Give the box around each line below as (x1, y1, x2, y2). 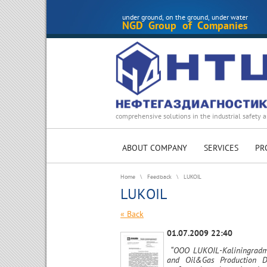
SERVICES (204, 142, 238, 153)
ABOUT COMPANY (122, 142, 187, 153)
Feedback (147, 173, 172, 181)
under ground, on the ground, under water (122, 13, 248, 21)
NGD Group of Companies (122, 18, 248, 32)
